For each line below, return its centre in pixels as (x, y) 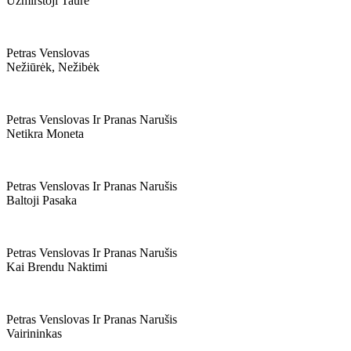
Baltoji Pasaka (42, 200)
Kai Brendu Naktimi (57, 267)
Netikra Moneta (45, 134)
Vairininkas (34, 333)
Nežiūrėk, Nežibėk (53, 67)
